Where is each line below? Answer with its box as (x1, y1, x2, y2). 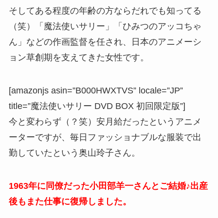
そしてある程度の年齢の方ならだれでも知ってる (8, 5, 201, 16)
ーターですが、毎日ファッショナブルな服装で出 (8, 132, 201, 142)
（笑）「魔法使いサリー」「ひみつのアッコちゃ (8, 21, 201, 31)
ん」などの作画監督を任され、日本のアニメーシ (8, 36, 201, 47)
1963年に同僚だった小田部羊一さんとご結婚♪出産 (8, 181, 208, 191)
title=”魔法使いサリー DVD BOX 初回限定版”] (8, 101, 185, 111)
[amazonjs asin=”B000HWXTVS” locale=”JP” (8, 85, 183, 95)
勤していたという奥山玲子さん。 (8, 147, 140, 158)
